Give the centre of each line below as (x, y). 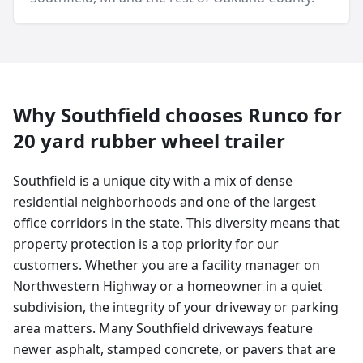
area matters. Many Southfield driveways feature (163, 328)
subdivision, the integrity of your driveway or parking (176, 307)
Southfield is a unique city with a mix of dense (153, 181)
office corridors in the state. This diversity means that (176, 223)
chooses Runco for (251, 115)
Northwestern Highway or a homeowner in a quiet (168, 286)
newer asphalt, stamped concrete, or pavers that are (174, 349)
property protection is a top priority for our (146, 244)
